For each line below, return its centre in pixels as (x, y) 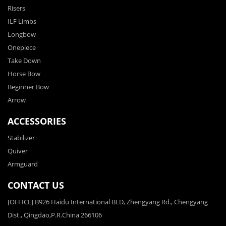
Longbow (22, 35)
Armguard (23, 164)
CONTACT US (36, 185)
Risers (16, 8)
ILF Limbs (22, 21)
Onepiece (22, 48)
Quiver (18, 151)
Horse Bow (24, 74)
